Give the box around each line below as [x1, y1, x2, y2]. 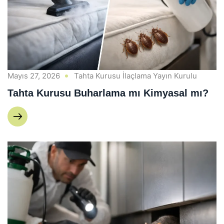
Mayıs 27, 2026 [7, 70, 60, 80]
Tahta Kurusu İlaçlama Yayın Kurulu [74, 70, 197, 80]
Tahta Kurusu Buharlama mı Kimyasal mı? [7, 87, 208, 98]
